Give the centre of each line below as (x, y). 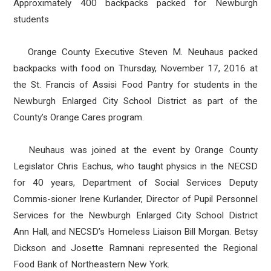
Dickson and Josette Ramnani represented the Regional (135, 248)
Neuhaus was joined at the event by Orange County (135, 150)
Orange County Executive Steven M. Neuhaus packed (135, 52)
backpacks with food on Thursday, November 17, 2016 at (135, 68)
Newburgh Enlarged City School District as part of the (135, 101)
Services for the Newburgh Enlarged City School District (135, 215)
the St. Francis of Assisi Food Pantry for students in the (135, 85)
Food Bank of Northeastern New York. (92, 264)
